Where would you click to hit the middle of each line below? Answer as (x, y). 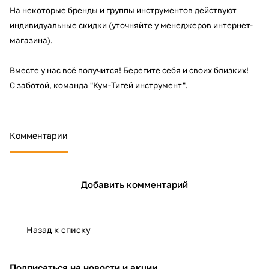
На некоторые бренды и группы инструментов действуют (123, 10)
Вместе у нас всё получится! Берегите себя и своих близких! (129, 70)
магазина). (31, 40)
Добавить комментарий (134, 185)
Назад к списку (59, 229)
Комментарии (39, 135)
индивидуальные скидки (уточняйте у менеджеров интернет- (131, 25)
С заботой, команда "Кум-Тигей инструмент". (99, 85)
